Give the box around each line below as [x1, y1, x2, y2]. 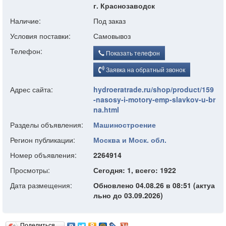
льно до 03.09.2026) [93, 190, 163, 200]
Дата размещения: [10, 180, 72, 190]
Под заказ [93, 16, 126, 26]
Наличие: [10, 16, 41, 26]
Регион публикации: [10, 135, 75, 145]
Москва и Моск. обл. [93, 135, 166, 145]
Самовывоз [93, 31, 131, 41]
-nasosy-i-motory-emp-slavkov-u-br [93, 94, 215, 104]
